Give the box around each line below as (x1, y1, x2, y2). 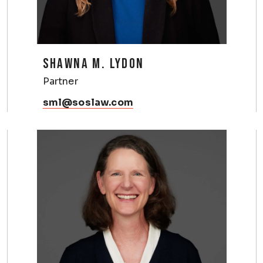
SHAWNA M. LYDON (42, 55, 144, 72)
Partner (42, 75, 78, 87)
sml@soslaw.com (42, 96, 133, 109)
